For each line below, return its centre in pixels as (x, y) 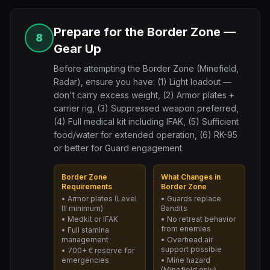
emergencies (85, 260)
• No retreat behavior (198, 219)
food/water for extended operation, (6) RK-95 (146, 135)
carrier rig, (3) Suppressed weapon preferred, (146, 108)
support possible (191, 249)
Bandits (174, 208)
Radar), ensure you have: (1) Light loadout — (143, 82)
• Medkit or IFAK (90, 219)
